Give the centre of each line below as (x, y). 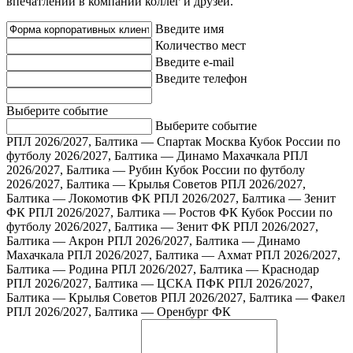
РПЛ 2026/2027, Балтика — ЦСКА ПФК (115, 284)
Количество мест (201, 46)
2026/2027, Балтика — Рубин (84, 170)
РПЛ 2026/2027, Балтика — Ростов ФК (133, 213)
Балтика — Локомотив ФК (78, 199)
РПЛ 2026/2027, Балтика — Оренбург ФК (119, 312)
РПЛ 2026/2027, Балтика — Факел (253, 298)
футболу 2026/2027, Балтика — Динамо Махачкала (143, 156)
